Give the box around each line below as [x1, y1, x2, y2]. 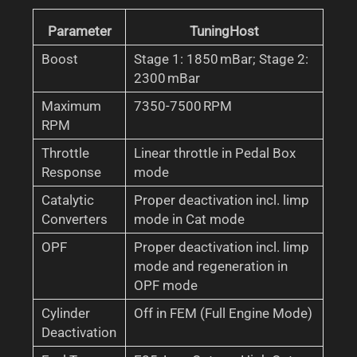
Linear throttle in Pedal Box [134, 144, 296, 161]
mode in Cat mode [134, 210, 245, 227]
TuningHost [190, 22, 260, 39]
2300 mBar [134, 69, 201, 86]
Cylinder [41, 304, 91, 321]
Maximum [41, 97, 102, 114]
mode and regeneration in [134, 257, 288, 274]
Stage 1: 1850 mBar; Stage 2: [134, 50, 309, 67]
